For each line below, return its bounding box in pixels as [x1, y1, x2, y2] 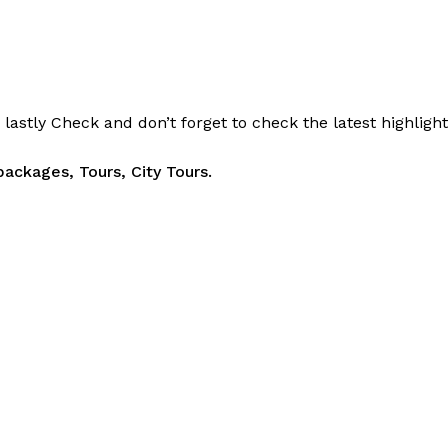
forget [181, 113, 227, 133]
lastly [5, 113, 46, 133]
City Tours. [131, 162, 212, 182]
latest [333, 113, 376, 133]
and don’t [99, 113, 181, 133]
